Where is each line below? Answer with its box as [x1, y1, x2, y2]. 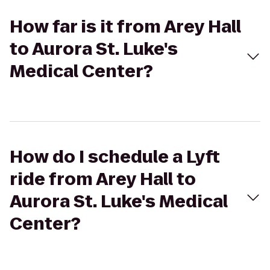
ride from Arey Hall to [10, 168, 196, 191]
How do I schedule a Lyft [10, 145, 220, 169]
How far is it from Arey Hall [10, 15, 241, 39]
